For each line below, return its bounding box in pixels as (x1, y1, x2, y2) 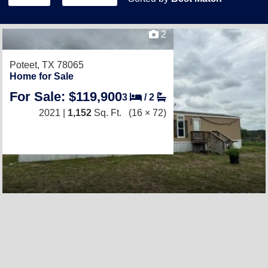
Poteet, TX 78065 (10, 60, 84, 70)
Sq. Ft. (92, 108, 121, 118)
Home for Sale (10, 71, 74, 81)
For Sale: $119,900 (10, 89, 122, 104)
